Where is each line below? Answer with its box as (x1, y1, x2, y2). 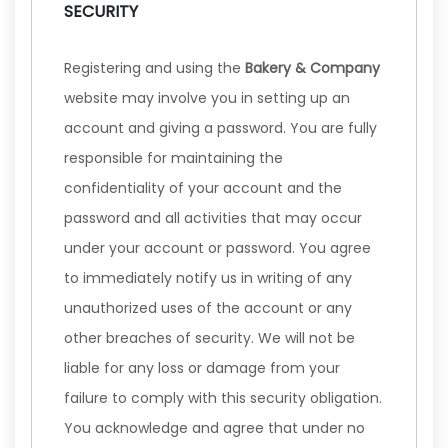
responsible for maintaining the (64, 148, 283, 168)
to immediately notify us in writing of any (64, 268, 352, 288)
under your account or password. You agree (64, 238, 371, 258)
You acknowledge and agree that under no (64, 418, 365, 438)
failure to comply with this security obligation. (64, 388, 382, 408)
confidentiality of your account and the (64, 178, 342, 198)
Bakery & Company (245, 58, 380, 78)
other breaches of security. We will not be (64, 328, 355, 348)
